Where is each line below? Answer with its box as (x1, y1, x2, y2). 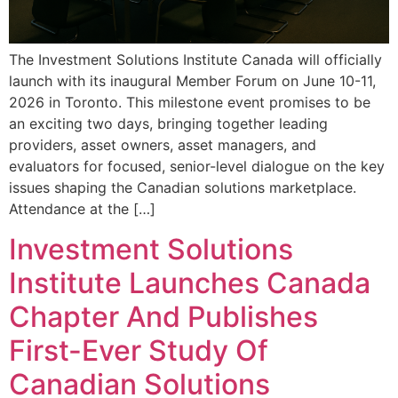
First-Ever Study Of (9, 332, 268, 368)
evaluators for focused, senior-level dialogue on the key (9, 157, 385, 176)
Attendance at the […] (9, 200, 155, 219)
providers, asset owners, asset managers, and (9, 136, 316, 155)
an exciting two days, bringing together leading (9, 115, 328, 133)
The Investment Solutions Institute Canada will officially (9, 51, 382, 69)
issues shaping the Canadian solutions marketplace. (9, 179, 356, 197)
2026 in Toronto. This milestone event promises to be (9, 93, 370, 112)
